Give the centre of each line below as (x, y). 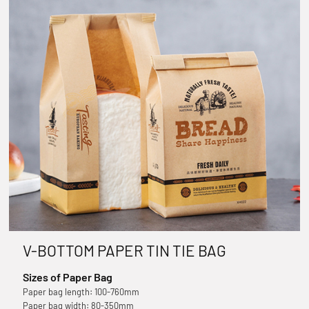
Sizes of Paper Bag (67, 277)
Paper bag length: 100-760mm (81, 291)
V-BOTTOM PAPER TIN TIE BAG (124, 250)
